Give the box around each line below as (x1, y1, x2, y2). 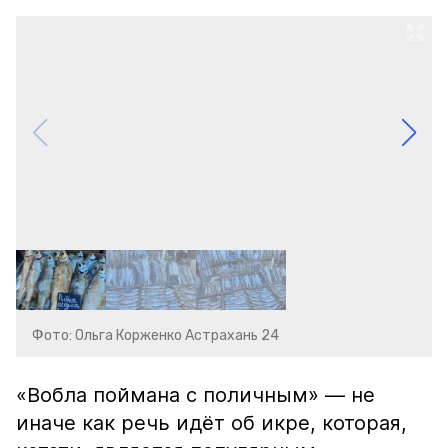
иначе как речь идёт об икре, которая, (16, 411, 407, 435)
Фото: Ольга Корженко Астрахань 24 (32, 327, 279, 344)
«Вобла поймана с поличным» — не (16, 383, 375, 407)
